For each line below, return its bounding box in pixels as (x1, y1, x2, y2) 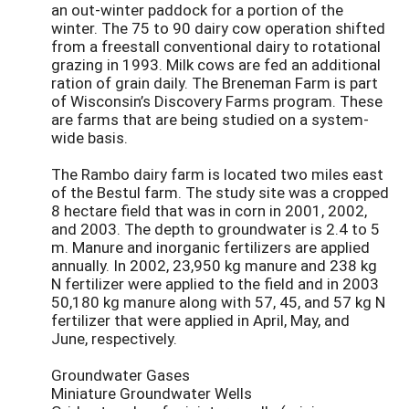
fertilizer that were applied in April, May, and (51, 309, 350, 331)
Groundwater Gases (51, 364, 190, 386)
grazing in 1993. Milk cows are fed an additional (51, 54, 381, 76)
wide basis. (51, 127, 128, 149)
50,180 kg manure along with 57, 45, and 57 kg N (51, 291, 385, 313)
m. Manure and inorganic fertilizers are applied (51, 236, 370, 258)
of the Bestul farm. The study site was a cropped (51, 182, 389, 204)
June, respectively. (51, 328, 177, 350)
